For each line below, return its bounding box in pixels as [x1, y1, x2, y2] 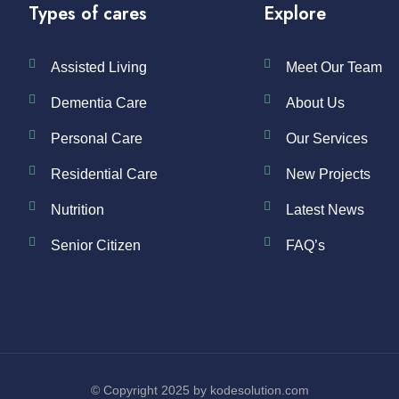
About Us [286, 95, 345, 110]
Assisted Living [51, 60, 147, 75]
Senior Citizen [51, 238, 141, 253]
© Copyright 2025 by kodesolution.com [90, 383, 309, 397]
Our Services [286, 131, 368, 146]
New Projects [286, 167, 370, 182]
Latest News [286, 202, 364, 217]
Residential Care [51, 167, 158, 182]
